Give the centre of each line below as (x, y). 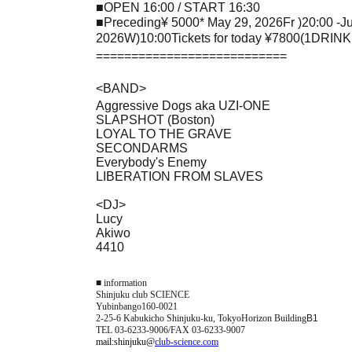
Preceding (132, 22)
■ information (121, 282)
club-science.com (187, 341)
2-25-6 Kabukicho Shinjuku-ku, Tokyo (169, 318)
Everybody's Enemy (151, 162)
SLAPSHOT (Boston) (155, 119)
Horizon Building (274, 318)
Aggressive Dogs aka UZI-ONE (183, 105)
